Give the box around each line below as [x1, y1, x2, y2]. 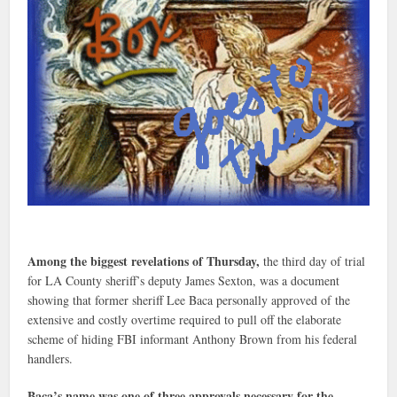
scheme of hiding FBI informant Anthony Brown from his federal [27, 330, 358, 347]
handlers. [27, 349, 74, 367]
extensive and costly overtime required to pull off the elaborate [27, 310, 342, 328]
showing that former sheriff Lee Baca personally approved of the [27, 291, 351, 308]
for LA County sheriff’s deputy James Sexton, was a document [27, 271, 340, 289]
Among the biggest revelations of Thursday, [27, 251, 264, 270]
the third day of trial [263, 252, 366, 269]
